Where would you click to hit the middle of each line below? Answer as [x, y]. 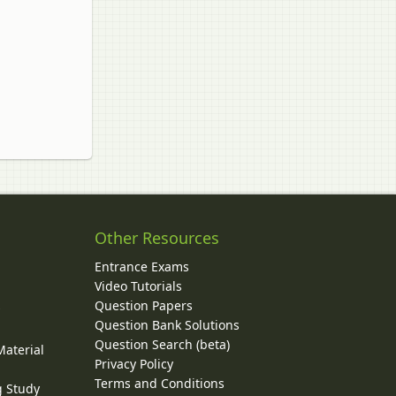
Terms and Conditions [159, 383]
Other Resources [156, 237]
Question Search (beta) [162, 344]
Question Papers [143, 305]
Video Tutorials [138, 286]
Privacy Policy [133, 363]
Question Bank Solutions [167, 324]
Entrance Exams [141, 266]
